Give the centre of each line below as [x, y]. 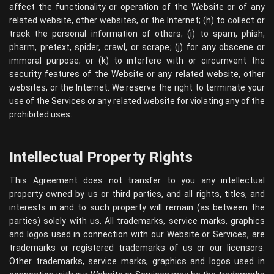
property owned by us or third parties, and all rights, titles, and [137, 194]
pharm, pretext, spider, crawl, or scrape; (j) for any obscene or [137, 47]
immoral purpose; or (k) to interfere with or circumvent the [137, 61]
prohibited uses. [41, 114]
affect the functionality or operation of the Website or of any [137, 7]
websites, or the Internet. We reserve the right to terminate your [137, 87]
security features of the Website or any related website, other [137, 74]
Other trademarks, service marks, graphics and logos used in [137, 261]
